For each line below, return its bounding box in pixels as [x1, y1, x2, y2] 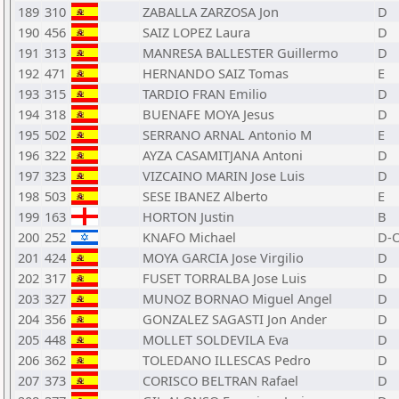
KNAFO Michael [142, 228, 236, 246]
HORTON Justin [142, 208, 234, 225]
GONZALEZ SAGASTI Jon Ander [142, 310, 327, 328]
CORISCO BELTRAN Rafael [142, 371, 298, 389]
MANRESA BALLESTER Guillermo [142, 44, 338, 61]
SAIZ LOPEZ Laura [142, 23, 250, 41]
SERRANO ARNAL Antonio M [142, 126, 312, 143]
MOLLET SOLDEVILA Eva [142, 330, 289, 348]
